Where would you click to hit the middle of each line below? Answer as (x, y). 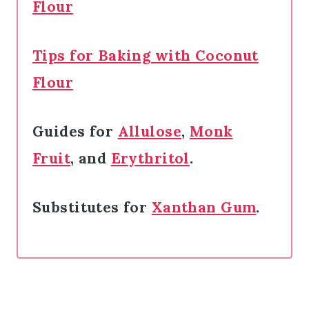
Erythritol (150, 158)
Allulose (149, 131)
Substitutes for (92, 207)
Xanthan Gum (204, 207)
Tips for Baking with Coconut (146, 55)
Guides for (75, 131)
